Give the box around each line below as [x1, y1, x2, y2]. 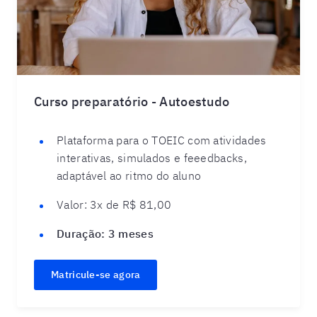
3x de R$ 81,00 [86, 197, 172, 212]
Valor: [57, 197, 87, 212]
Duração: [57, 226, 105, 241]
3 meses [105, 226, 154, 241]
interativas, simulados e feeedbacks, [57, 151, 247, 165]
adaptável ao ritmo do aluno [57, 168, 202, 183]
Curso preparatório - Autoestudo [34, 93, 230, 110]
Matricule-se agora [51, 268, 141, 281]
